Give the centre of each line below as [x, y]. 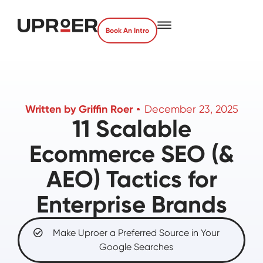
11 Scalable [131, 129]
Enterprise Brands [131, 205]
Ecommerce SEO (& [131, 154]
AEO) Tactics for [131, 179]
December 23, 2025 [191, 109]
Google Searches [136, 247]
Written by [52, 109]
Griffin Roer [105, 109]
